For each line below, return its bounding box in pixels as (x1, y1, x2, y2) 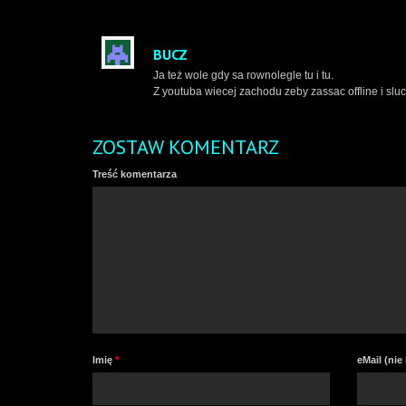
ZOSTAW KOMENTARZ (92, 134, 279, 159)
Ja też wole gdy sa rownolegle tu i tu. (153, 69, 333, 82)
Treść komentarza (92, 169, 177, 179)
